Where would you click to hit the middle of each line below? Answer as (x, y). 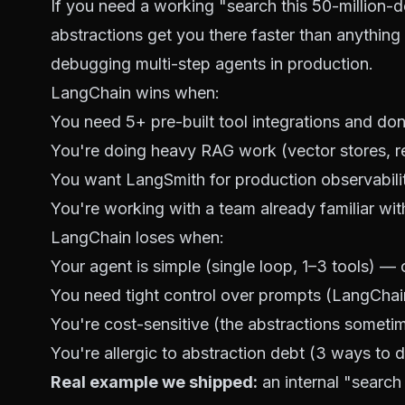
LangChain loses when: (137, 237)
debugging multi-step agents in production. (212, 64)
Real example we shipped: (154, 382)
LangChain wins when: (135, 93)
